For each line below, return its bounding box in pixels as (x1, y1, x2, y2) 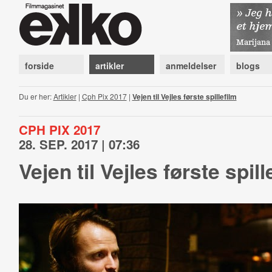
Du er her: (18, 91, 53, 101)
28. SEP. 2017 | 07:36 (18, 135, 140, 153)
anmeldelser (165, 59, 216, 72)
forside (24, 59, 54, 72)
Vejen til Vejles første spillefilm (132, 91, 237, 102)
